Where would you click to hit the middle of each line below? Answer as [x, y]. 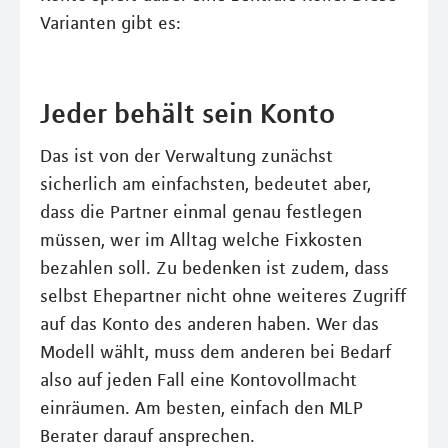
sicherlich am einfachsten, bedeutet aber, [205, 184]
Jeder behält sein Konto [187, 113]
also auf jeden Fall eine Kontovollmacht [198, 380]
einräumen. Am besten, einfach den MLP [201, 408]
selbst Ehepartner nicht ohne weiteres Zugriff [223, 296]
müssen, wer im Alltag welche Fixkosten [201, 240]
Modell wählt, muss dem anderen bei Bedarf [215, 352]
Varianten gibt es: [110, 23]
